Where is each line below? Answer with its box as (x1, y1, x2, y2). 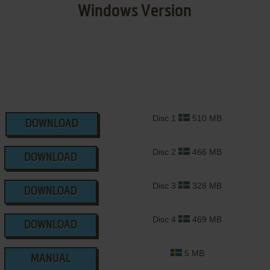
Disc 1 (152, 113, 179, 124)
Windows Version (78, 3, 192, 20)
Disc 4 (152, 215, 179, 225)
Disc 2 (152, 147, 179, 157)
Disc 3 (152, 181, 179, 191)
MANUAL (30, 254, 71, 265)
